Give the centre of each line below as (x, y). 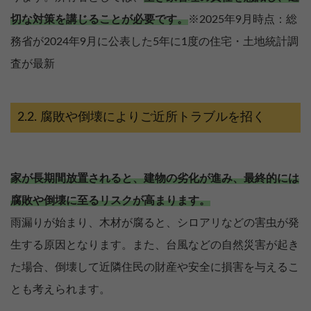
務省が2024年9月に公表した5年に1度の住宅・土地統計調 (154, 42)
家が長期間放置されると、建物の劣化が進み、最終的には (155, 179)
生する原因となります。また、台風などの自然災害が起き (155, 245)
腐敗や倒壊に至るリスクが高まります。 (110, 201)
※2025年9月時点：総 (243, 20)
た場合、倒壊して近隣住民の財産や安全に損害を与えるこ (155, 268)
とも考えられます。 (60, 290)
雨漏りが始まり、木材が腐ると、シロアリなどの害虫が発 (155, 223)
